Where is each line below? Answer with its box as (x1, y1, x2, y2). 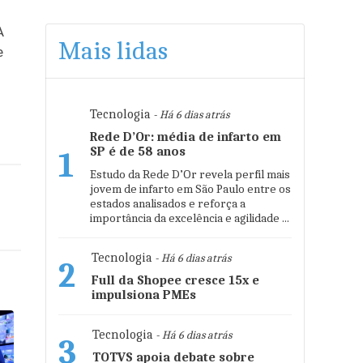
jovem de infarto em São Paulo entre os (90, 181, 291, 196)
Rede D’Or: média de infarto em (90, 130, 281, 144)
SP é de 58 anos (90, 144, 186, 159)
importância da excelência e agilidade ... (90, 211, 289, 225)
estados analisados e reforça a (90, 196, 246, 211)
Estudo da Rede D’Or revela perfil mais (90, 167, 290, 181)
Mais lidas (58, 36, 168, 66)
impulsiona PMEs (92, 288, 196, 302)
